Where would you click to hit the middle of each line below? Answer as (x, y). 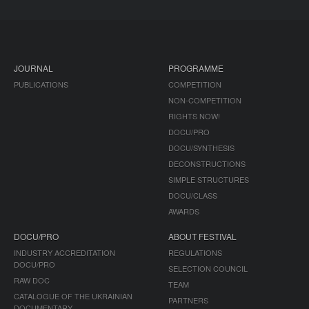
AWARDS (184, 211)
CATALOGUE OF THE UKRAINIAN (73, 296)
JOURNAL (33, 68)
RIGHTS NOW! (195, 116)
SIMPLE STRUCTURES (209, 180)
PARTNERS (189, 300)
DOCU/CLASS (193, 196)
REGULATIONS (196, 253)
